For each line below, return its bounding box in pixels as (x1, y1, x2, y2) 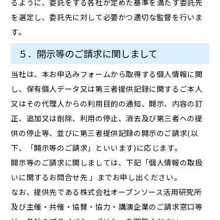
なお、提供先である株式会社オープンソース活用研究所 (11, 186, 202, 197)
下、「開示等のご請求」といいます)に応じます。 (11, 142, 182, 153)
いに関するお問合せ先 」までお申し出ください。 (11, 171, 182, 182)
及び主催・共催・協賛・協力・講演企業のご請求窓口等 (11, 201, 203, 212)
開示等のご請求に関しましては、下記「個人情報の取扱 (11, 157, 203, 167)
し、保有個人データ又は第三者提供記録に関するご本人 (11, 83, 203, 94)
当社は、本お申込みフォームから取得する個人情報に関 (11, 68, 203, 79)
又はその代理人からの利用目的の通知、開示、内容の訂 (11, 98, 203, 109)
